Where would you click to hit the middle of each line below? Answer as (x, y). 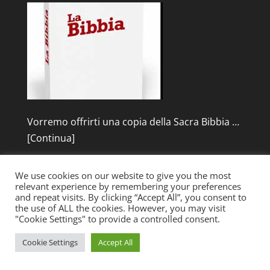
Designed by (65, 235)
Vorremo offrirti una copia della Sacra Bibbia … (133, 121)
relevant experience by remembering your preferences (128, 186)
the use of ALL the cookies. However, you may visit (120, 208)
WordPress (135, 252)
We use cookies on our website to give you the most (123, 175)
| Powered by (202, 235)
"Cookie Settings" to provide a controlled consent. (118, 219)
